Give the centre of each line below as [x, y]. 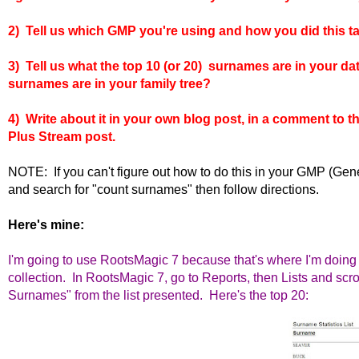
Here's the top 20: [256, 295]
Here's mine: [46, 224]
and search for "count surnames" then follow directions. [167, 189]
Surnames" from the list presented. [105, 295]
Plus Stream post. [62, 136]
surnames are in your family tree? [109, 83]
